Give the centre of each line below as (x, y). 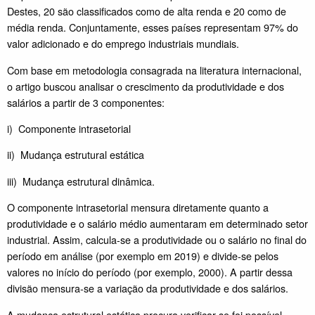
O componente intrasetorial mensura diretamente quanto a (138, 207)
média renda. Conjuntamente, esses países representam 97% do (153, 27)
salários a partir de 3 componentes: (86, 102)
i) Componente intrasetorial (69, 128)
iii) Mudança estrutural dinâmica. (81, 181)
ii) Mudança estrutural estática (76, 155)
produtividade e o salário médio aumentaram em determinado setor (157, 224)
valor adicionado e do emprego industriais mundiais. (124, 44)
